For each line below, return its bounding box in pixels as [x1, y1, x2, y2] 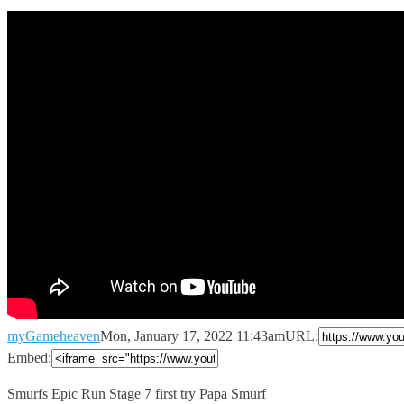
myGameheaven [7, 327, 100, 344]
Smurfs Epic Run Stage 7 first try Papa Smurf [7, 385, 266, 401]
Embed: [7, 349, 51, 365]
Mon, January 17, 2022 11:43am [100, 327, 285, 344]
